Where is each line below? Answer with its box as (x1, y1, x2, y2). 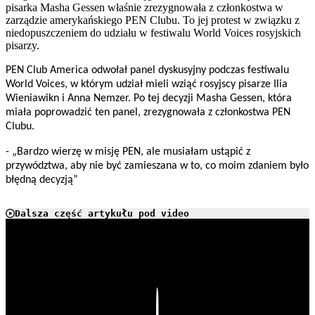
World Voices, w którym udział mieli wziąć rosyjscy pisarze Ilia (6, 79, 288, 91)
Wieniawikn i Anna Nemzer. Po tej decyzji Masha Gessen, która (6, 93, 292, 105)
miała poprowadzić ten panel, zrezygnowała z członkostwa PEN (6, 107, 290, 119)
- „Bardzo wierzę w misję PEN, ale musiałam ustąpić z (6, 146, 250, 158)
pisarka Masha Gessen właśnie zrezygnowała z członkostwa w (6, 1, 283, 14)
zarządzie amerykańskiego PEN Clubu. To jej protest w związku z (6, 14, 300, 27)
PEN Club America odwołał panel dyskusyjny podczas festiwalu (6, 65, 289, 77)
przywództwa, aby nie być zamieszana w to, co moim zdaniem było (6, 160, 309, 172)
